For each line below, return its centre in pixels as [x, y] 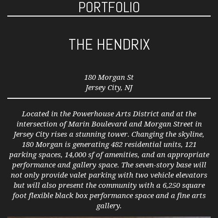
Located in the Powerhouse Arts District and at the [109, 114]
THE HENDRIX [109, 44]
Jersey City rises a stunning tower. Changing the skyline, [109, 134]
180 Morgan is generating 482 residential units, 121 [109, 145]
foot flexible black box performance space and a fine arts [109, 196]
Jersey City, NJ [109, 88]
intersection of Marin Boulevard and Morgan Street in [109, 124]
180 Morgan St [109, 77]
